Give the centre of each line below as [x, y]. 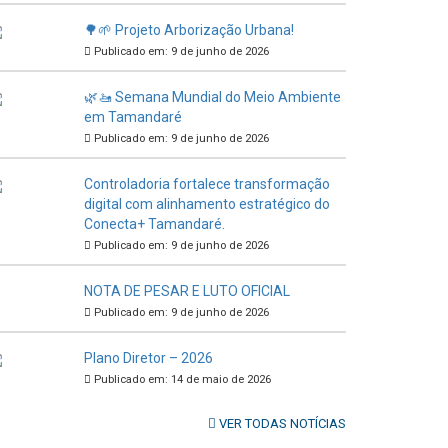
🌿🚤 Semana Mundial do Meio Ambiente [212, 96]
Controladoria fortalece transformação [206, 183]
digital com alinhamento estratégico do [206, 203]
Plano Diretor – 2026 [148, 357]
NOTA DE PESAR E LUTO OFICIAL [186, 290]
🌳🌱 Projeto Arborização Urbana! [188, 29]
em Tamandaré [132, 116]
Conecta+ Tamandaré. [154, 223]
